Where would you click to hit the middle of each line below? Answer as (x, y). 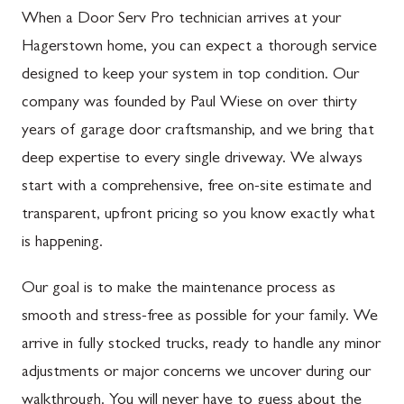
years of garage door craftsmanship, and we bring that (198, 131)
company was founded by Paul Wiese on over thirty (189, 103)
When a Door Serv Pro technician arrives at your (181, 19)
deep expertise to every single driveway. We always (192, 159)
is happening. (62, 243)
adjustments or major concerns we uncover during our (196, 373)
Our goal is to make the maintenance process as (179, 289)
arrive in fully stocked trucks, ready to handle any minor (201, 345)
